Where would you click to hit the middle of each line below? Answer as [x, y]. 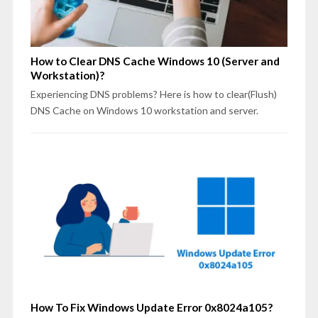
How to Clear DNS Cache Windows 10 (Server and [155, 61]
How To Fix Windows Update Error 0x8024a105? [151, 308]
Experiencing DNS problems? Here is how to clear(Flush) [153, 94]
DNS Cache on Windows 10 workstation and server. [144, 111]
